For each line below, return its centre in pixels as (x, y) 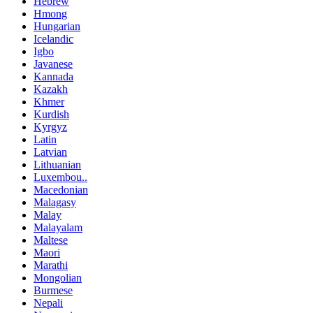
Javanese (53, 64)
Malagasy (55, 202)
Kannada (53, 76)
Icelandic (53, 38)
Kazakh (51, 89)
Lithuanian (57, 164)
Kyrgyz (50, 126)
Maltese (51, 240)
